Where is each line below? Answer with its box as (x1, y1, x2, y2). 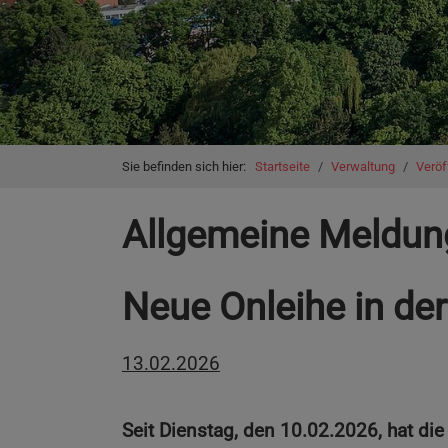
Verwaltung (331, 159, 395, 174)
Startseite (255, 159, 310, 174)
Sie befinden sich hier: (122, 159, 255, 174)
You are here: (121, 146, 229, 169)
